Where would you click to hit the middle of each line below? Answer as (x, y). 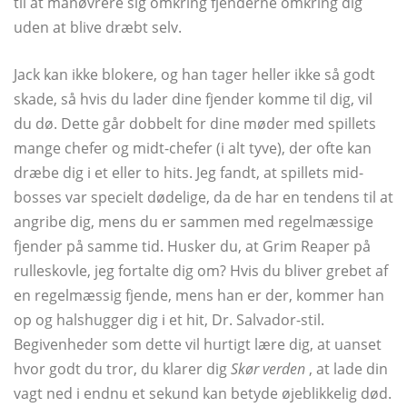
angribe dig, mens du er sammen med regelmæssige (194, 222)
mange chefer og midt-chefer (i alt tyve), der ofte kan (193, 149)
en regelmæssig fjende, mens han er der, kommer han (199, 296)
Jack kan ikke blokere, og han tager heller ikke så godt (194, 75)
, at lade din (347, 369)
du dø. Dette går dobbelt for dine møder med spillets (195, 124)
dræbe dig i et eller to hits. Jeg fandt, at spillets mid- (189, 173)
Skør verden (268, 369)
